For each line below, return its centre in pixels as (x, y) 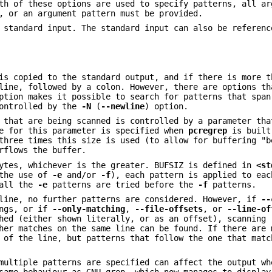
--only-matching (89, 209)
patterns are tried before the (123, 184)
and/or (82, 175)
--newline (123, 106)
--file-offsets (169, 209)
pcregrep (208, 131)
